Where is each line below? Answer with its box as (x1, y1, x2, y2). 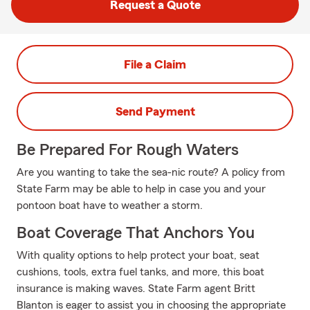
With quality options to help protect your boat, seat (17, 250, 259, 261)
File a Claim (124, 58, 186, 71)
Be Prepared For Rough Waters (17, 142, 239, 158)
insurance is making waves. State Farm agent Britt (17, 283, 255, 294)
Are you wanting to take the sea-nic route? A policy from (17, 167, 285, 178)
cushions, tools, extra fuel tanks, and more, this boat (17, 266, 264, 277)
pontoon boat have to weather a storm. (17, 200, 203, 211)
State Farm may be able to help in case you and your (17, 183, 266, 194)
